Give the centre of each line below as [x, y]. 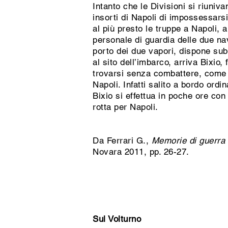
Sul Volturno [117, 219]
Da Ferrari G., [122, 140]
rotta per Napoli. [127, 107]
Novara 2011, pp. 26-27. [142, 152]
